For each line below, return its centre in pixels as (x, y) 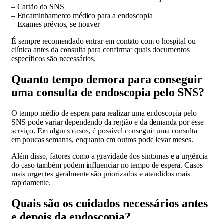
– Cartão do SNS (38, 7)
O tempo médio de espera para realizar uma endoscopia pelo (104, 113)
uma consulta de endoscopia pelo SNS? (108, 93)
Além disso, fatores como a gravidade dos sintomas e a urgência (109, 156)
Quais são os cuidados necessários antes (109, 204)
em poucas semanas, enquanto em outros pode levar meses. (102, 140)
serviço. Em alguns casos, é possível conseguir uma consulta (104, 131)
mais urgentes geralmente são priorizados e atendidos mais (101, 174)
